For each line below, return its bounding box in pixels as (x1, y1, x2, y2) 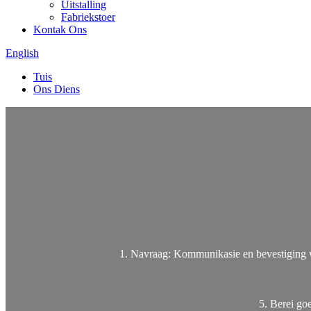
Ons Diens (33, 83, 80, 95)
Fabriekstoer (61, 11, 115, 23)
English (6, 47, 39, 59)
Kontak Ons (33, 24, 87, 35)
